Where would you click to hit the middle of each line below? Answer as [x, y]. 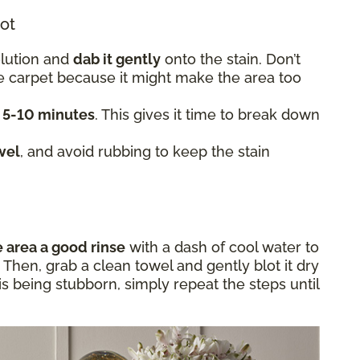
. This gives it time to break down [207, 114]
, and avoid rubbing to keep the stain [145, 151]
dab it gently [117, 59]
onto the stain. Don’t [231, 59]
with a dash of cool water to [222, 247]
